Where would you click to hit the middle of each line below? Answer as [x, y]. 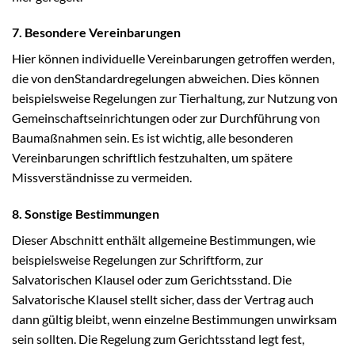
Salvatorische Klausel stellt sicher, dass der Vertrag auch [163, 300]
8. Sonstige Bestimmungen [86, 214]
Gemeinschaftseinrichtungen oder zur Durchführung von [166, 118]
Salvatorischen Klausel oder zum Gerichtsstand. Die [152, 280]
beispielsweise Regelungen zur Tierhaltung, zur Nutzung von [175, 98]
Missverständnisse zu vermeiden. [102, 177]
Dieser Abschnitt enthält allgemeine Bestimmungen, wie [164, 240]
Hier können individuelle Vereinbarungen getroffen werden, [173, 59]
